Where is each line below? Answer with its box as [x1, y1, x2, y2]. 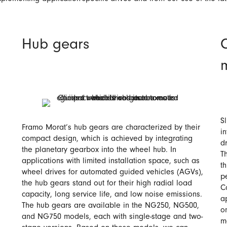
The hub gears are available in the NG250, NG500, [22, 202, 199, 210]
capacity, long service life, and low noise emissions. [22, 191, 202, 199]
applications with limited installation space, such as [22, 158, 200, 166]
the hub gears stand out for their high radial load [22, 180, 192, 188]
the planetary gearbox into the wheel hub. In [22, 146, 176, 155]
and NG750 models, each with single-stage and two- [22, 213, 203, 221]
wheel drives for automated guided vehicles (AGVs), [22, 169, 203, 177]
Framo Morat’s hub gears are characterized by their [22, 124, 200, 132]
